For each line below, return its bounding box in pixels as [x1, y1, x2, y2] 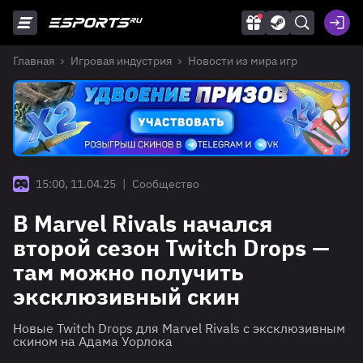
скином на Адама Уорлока [13, 333, 173, 350]
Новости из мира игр [188, 53, 297, 68]
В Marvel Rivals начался [13, 208, 272, 239]
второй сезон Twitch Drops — [13, 233, 330, 263]
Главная [13, 53, 54, 68]
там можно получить [13, 257, 244, 288]
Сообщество [132, 177, 199, 192]
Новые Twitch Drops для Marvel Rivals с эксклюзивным [13, 320, 345, 337]
